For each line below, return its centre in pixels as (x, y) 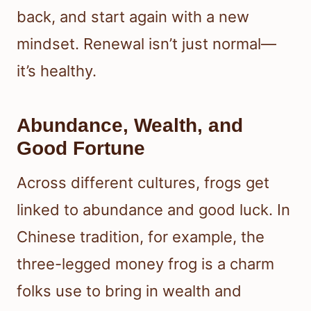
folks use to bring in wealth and (129, 291)
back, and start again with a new (133, 17)
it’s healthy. (57, 71)
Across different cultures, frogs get (143, 183)
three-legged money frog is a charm (145, 264)
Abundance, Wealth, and (130, 126)
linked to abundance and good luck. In (153, 210)
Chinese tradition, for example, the (141, 237)
